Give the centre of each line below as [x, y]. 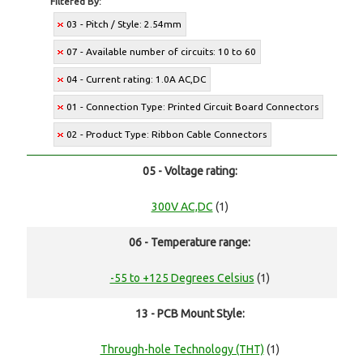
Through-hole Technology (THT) [182, 350]
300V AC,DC [182, 207]
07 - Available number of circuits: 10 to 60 [162, 52]
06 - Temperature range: [190, 243]
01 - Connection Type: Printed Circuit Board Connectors [193, 107]
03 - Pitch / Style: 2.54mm [124, 24]
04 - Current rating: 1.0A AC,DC [137, 79]
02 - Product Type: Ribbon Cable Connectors [167, 135]
